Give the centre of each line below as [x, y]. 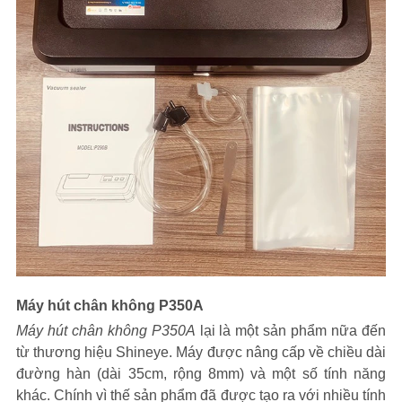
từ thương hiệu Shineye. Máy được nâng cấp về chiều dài [201, 352]
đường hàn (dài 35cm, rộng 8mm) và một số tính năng [201, 374]
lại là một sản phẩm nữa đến [291, 331]
